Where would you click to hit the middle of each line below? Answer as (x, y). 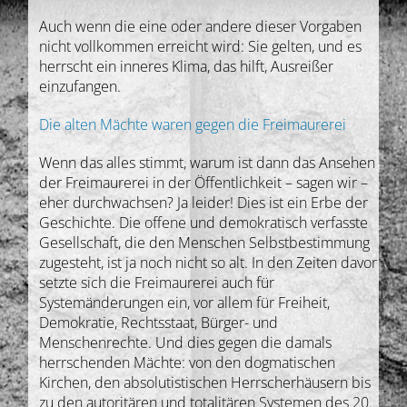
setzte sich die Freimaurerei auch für (157, 283)
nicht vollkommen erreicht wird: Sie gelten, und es (201, 47)
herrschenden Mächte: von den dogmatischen (188, 363)
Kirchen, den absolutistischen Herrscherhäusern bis (205, 383)
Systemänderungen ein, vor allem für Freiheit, (185, 303)
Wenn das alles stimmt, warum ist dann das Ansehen (208, 163)
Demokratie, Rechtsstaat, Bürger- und (159, 323)
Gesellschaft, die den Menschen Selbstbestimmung (205, 243)
